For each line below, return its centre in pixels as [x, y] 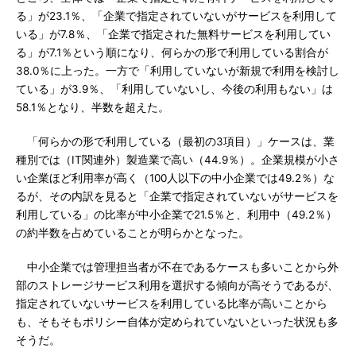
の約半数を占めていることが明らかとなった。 [133, 233]
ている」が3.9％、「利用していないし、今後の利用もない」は [174, 89]
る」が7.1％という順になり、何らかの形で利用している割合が [172, 52]
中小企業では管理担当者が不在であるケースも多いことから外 [177, 267]
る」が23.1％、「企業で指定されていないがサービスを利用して [176, 16]
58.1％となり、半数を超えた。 [93, 107]
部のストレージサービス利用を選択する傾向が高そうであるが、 [177, 285]
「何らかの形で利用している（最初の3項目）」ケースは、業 [175, 141]
